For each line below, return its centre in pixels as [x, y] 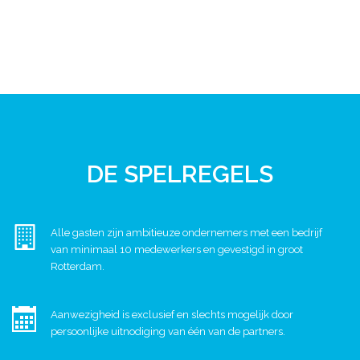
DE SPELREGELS [180, 174]
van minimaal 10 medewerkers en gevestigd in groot [177, 250]
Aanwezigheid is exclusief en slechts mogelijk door [172, 315]
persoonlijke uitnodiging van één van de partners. [168, 331]
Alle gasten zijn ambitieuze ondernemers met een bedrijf [186, 233]
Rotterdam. [78, 266]
